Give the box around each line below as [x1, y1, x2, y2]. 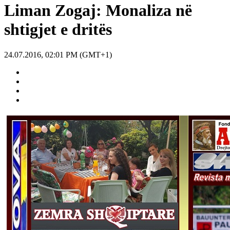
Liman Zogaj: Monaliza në [4, 1, 192, 20]
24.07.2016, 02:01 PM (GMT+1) [4, 50, 112, 59]
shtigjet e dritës [4, 20, 112, 39]
